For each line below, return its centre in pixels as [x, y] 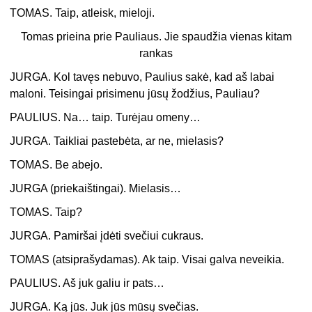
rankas [156, 54]
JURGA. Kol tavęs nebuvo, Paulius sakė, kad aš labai [142, 77]
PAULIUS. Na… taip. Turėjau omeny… [106, 118]
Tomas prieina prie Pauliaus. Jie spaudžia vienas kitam [156, 37]
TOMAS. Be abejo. [56, 165]
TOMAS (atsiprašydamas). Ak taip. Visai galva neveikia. [147, 260]
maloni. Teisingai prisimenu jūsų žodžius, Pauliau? [135, 94]
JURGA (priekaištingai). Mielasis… [96, 189]
